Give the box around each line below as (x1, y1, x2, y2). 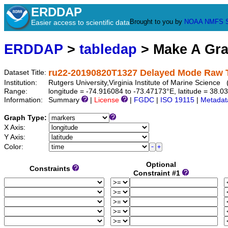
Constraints (30, 165, 72, 173)
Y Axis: (4, 133, 27, 141)
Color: (4, 143, 25, 151)
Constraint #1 (133, 169, 182, 178)
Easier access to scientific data (31, 18, 130, 26)
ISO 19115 (160, 96, 194, 104)
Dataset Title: (4, 69, 48, 77)
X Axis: (4, 124, 27, 132)
